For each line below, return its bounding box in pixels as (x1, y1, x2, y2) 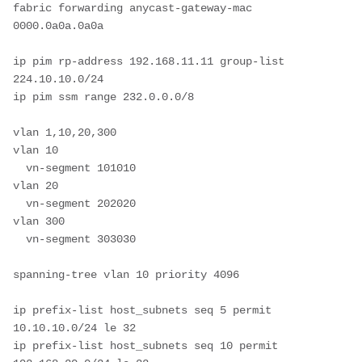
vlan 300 (13, 214, 65, 228)
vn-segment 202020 (13, 196, 26, 210)
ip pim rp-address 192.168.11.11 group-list (13, 54, 284, 68)
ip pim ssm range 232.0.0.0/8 (13, 90, 194, 103)
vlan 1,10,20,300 (13, 125, 116, 139)
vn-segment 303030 (13, 232, 26, 246)
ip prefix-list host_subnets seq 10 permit (13, 339, 278, 352)
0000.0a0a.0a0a (13, 19, 103, 32)
